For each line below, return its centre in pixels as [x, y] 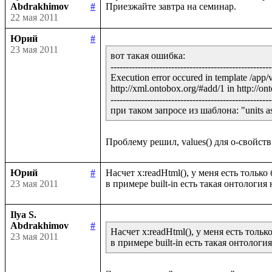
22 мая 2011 [34, 17]
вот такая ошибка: [148, 55]
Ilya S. [23, 214]
